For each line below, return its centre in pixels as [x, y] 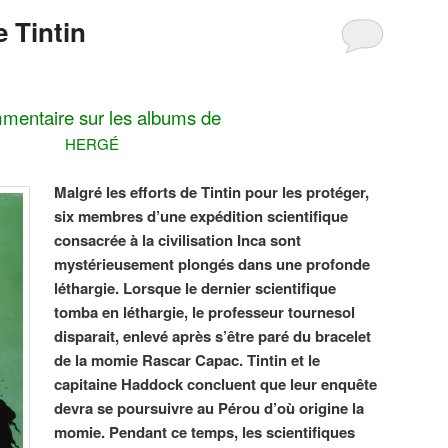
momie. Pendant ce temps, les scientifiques [205, 431]
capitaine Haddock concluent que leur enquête [216, 383]
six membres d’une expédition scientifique [201, 215]
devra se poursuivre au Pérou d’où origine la [209, 407]
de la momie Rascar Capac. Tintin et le [187, 359]
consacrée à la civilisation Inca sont [178, 239]
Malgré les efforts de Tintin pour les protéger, [212, 191]
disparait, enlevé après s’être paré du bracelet [213, 335]
